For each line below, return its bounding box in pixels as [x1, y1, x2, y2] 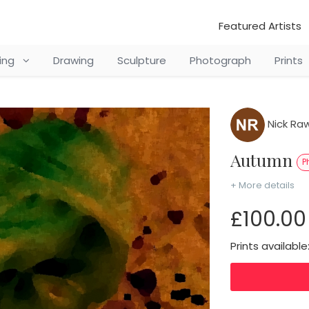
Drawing [52, 53, 94, 68]
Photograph [189, 53, 251, 68]
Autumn [240, 148, 297, 171]
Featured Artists [219, 19, 301, 33]
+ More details [230, 179, 295, 192]
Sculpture [117, 53, 166, 68]
